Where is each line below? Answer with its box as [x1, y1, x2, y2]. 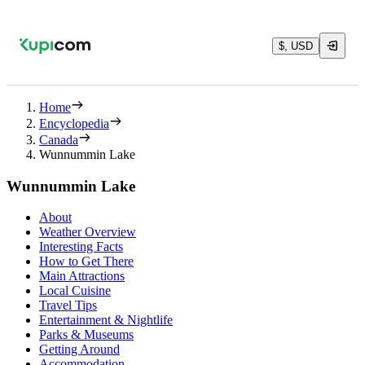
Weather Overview [39, 225, 136, 240]
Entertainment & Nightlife [39, 313, 173, 328]
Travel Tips [39, 298, 97, 313]
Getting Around [39, 342, 120, 357]
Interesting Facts [39, 240, 123, 254]
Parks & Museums [39, 328, 134, 342]
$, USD [279, 39, 313, 52]
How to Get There [39, 254, 134, 269]
